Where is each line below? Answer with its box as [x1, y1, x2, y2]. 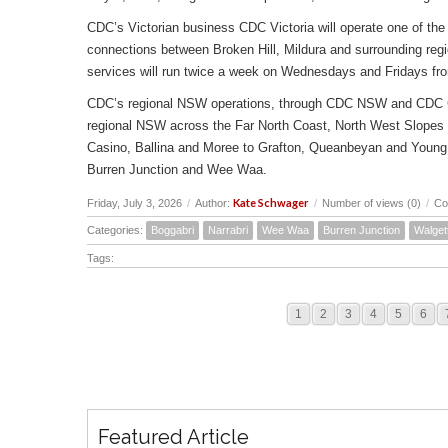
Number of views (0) [322, 196, 421, 209]
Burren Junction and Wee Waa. [87, 161, 267, 177]
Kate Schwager [233, 195, 309, 209]
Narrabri [208, 223, 248, 236]
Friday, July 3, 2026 [87, 196, 182, 209]
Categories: [87, 223, 146, 236]
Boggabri [151, 223, 194, 236]
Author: [195, 196, 233, 209]
